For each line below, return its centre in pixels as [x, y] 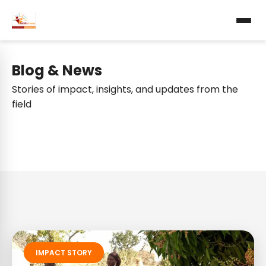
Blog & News [57, 70]
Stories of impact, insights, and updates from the [125, 89]
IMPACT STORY [64, 253]
